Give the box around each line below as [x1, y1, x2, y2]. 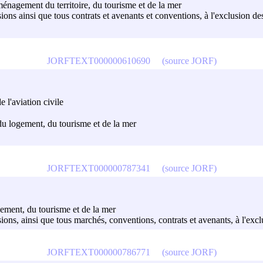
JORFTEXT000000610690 [46, 55, 150, 66]
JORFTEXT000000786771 [46, 247, 150, 257]
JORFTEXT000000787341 [46, 163, 150, 173]
